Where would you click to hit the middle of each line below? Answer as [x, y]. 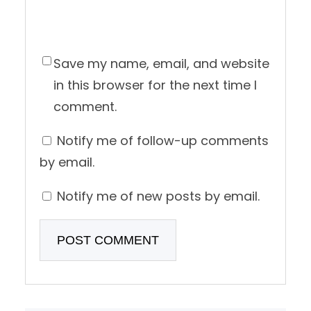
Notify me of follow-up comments [163, 141]
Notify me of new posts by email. [158, 196]
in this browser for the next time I [155, 85]
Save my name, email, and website [161, 64]
